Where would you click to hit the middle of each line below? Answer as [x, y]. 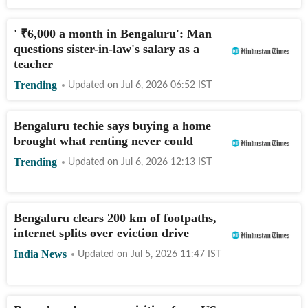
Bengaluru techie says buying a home [112, 125]
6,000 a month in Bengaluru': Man [120, 33]
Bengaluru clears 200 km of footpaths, [115, 218]
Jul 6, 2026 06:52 [158, 85]
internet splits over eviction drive [101, 233]
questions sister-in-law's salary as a [107, 48]
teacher [33, 64]
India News [40, 254]
